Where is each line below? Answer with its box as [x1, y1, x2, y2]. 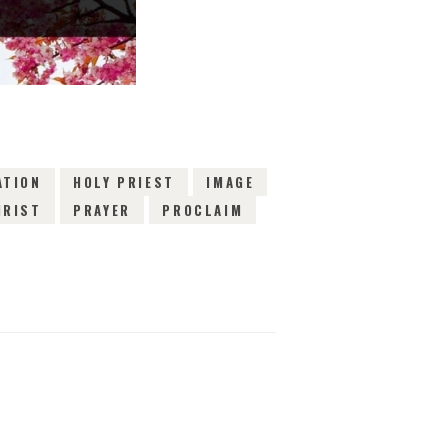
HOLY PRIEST [73, 171, 175, 192]
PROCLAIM [162, 199, 244, 220]
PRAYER [73, 199, 131, 220]
